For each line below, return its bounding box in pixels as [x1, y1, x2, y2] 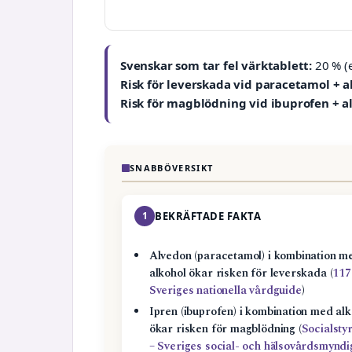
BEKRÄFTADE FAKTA [155, 209, 262, 224]
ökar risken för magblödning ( [148, 321, 302, 339]
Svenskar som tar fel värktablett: [120, 57, 313, 74]
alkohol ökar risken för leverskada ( [148, 265, 333, 283]
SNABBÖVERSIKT [130, 162, 214, 174]
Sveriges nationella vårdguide [148, 282, 302, 300]
